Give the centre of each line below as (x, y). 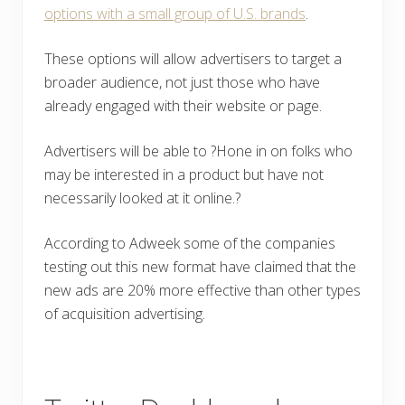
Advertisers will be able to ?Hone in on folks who (198, 151)
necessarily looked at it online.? (142, 198)
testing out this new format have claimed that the (200, 267)
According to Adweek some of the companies (190, 244)
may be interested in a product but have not (184, 175)
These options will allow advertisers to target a (193, 59)
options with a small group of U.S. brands (175, 14)
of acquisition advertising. (125, 314)
